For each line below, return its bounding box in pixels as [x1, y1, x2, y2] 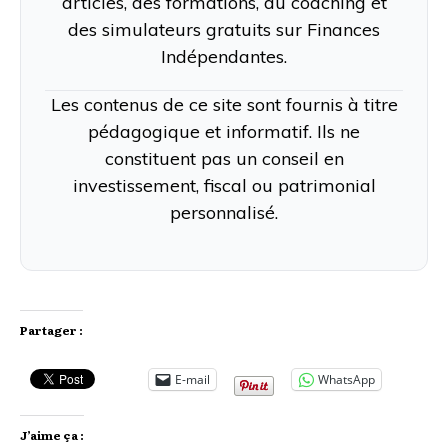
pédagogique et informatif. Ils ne [88, 119, 360, 143]
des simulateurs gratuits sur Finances [68, 17, 380, 41]
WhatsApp [318, 370, 375, 388]
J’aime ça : [20, 425, 84, 444]
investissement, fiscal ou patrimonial [72, 173, 376, 197]
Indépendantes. [161, 44, 287, 68]
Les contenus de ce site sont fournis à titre [50, 92, 398, 116]
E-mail [175, 370, 210, 388]
